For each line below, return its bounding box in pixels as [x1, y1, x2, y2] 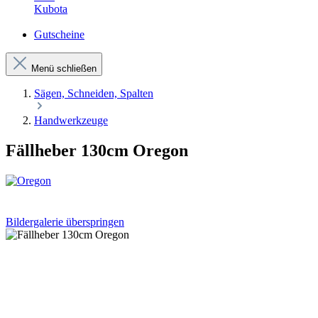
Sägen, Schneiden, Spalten [34, 87, 153, 99]
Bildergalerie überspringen [6, 215, 124, 228]
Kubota [34, 3, 67, 15]
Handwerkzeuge [34, 114, 108, 126]
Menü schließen [31, 63, 97, 74]
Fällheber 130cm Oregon [6, 141, 188, 160]
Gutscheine [34, 28, 84, 40]
